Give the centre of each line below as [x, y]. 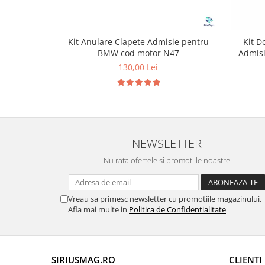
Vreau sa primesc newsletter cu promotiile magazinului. [165, 199]
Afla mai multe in [98, 209]
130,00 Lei [138, 67]
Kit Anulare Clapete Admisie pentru [138, 42]
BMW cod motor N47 [138, 53]
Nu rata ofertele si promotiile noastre [167, 160]
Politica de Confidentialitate [177, 209]
